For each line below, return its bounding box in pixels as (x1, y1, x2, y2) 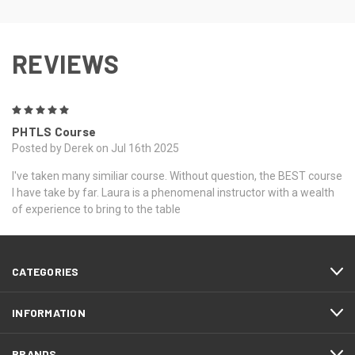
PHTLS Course (12, 124, 96, 139)
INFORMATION (12, 306, 86, 320)
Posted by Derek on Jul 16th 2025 (12, 142, 179, 155)
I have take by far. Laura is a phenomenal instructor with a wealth (12, 186, 334, 200)
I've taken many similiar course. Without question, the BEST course (12, 170, 342, 183)
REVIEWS (12, 48, 119, 79)
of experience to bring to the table (12, 203, 181, 216)
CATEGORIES (12, 265, 79, 279)
